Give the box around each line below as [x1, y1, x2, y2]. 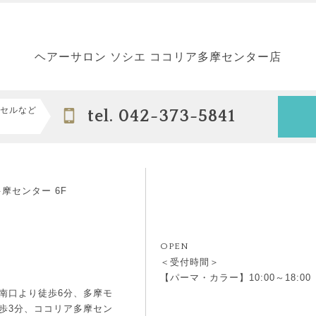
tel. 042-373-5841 [87, 107, 236, 126]
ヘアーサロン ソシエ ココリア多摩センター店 [35, 50, 281, 63]
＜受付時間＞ [160, 256, 219, 267]
